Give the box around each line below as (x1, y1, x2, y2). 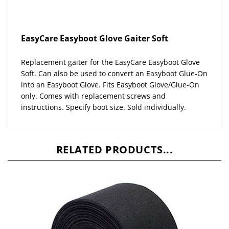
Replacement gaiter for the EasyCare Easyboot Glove (21, 48, 200, 58)
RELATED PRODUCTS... (56, 133, 173, 147)
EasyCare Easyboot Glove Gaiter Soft (21, 23, 168, 35)
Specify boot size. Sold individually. (66, 93, 186, 103)
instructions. (21, 93, 66, 103)
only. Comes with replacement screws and (21, 81, 166, 91)
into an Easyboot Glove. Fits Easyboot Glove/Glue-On (21, 70, 199, 80)
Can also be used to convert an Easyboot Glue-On (38, 59, 208, 69)
